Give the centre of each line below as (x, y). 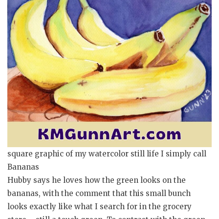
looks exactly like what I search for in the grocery (99, 207)
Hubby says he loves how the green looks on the (97, 180)
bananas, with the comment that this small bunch (99, 194)
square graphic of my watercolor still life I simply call (107, 154)
